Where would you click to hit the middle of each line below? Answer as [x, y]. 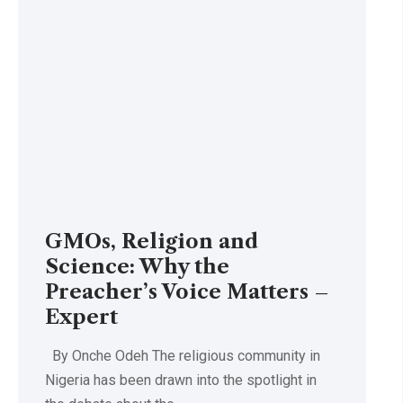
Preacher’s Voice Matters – [187, 292]
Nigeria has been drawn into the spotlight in [181, 381]
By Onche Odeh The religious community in [183, 356]
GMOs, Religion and [152, 242]
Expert [84, 318]
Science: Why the [137, 267]
